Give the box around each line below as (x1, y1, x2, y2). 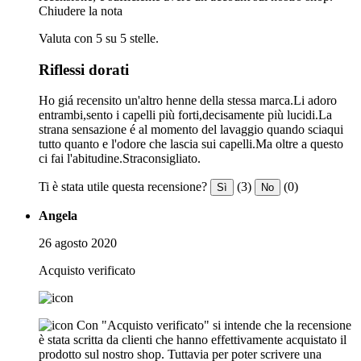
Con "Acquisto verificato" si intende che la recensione (77, 318, 351, 333)
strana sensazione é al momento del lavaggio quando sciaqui (39, 122, 343, 137)
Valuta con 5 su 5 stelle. (39, 31, 159, 45)
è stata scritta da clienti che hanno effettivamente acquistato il (39, 333, 346, 347)
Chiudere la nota (39, 3, 122, 18)
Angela (39, 209, 77, 223)
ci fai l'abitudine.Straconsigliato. (39, 151, 201, 166)
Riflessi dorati (39, 60, 129, 78)
